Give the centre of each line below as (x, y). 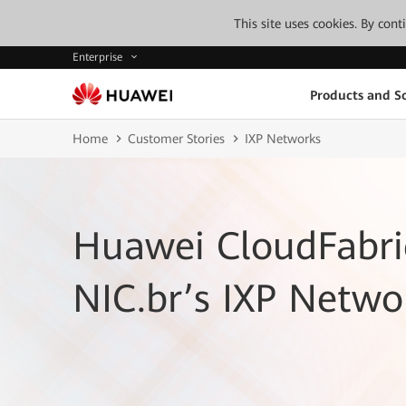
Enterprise (99, 58)
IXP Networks (283, 139)
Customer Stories (176, 139)
